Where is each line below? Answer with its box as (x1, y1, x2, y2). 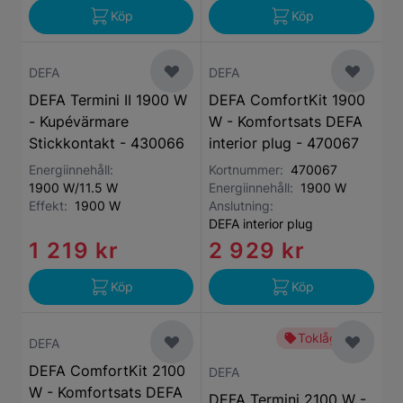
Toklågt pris (298, 330, 367, 345)
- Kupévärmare (29, 112, 129, 130)
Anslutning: (209, 198, 277, 213)
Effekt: (29, 198, 75, 213)
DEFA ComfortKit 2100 (29, 362, 185, 380)
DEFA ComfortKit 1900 (209, 91, 365, 109)
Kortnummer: (209, 162, 291, 177)
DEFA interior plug (209, 216, 313, 231)
